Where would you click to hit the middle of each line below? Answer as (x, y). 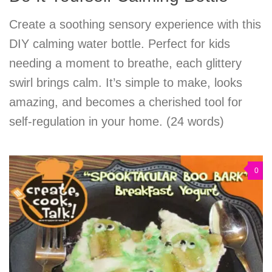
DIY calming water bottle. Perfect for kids (120, 44)
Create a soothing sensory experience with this (135, 25)
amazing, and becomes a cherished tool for (126, 102)
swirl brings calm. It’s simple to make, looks (126, 83)
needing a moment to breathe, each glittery (125, 63)
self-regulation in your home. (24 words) (117, 122)
